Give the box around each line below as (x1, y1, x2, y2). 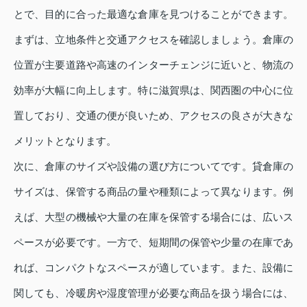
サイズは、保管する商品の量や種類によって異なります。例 (14, 186, 293, 198)
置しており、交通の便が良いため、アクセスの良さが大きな (14, 110, 293, 122)
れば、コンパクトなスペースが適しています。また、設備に (14, 262, 293, 274)
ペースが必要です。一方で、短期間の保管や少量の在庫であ (14, 236, 293, 249)
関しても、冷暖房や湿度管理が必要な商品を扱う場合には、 (14, 287, 293, 299)
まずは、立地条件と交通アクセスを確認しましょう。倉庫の (14, 34, 293, 46)
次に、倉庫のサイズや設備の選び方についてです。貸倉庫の (14, 160, 293, 173)
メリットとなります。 (14, 135, 116, 147)
